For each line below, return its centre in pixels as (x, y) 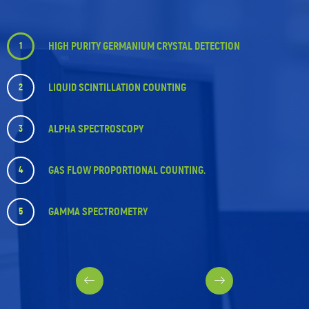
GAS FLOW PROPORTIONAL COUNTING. (127, 170)
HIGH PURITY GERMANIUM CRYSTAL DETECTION (144, 46)
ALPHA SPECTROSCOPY (96, 129)
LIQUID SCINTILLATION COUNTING (117, 88)
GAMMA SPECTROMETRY (98, 212)
